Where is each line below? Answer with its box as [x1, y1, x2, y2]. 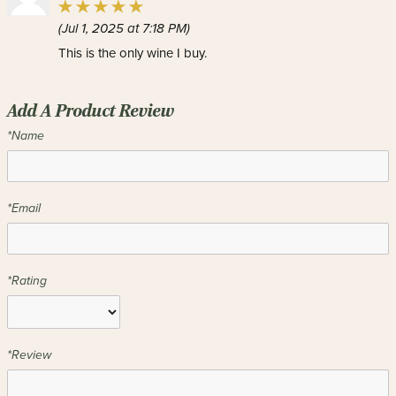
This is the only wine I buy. [58, 45, 207, 61]
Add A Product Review [7, 100, 174, 121]
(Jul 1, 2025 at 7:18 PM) [58, 19, 190, 36]
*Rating [7, 273, 47, 288]
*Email [7, 201, 41, 216]
